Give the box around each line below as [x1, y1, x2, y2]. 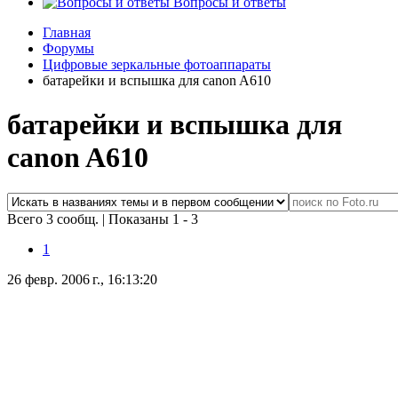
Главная [43, 25, 91, 41]
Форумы [43, 41, 94, 57]
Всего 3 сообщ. [7, 211, 102, 227]
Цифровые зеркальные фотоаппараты [43, 57, 271, 73]
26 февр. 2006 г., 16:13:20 [7, 272, 157, 288]
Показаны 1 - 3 [108, 211, 198, 227]
